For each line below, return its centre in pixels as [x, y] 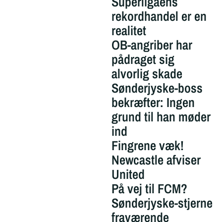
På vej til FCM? [149, 188]
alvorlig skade [147, 73]
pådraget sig [143, 59]
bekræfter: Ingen [153, 102]
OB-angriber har [152, 45]
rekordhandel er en [159, 16]
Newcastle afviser [156, 160]
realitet [129, 30]
